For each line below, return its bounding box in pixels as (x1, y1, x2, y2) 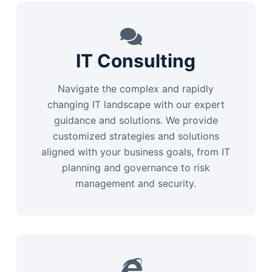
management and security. (75, 177, 197, 189)
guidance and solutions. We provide (53, 114, 218, 126)
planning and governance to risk (61, 161, 210, 174)
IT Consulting (76, 50, 196, 72)
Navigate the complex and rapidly (58, 83, 214, 95)
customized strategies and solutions (52, 130, 219, 142)
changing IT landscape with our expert (47, 98, 225, 110)
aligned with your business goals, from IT (41, 146, 231, 158)
